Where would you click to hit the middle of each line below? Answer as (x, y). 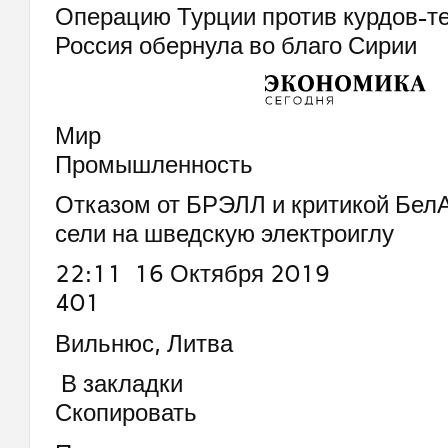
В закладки (118, 384)
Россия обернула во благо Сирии (235, 45)
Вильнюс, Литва (143, 343)
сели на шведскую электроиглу (224, 233)
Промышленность (153, 164)
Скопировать (125, 413)
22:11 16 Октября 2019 (192, 274)
